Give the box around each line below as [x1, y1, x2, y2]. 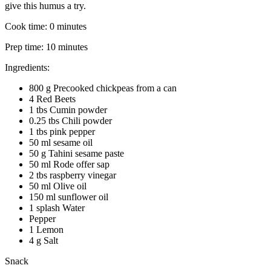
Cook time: [5, 21, 50, 31]
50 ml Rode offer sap [29, 158, 109, 169]
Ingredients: [5, 62, 50, 73]
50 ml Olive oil [29, 180, 87, 191]
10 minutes [46, 41, 88, 52]
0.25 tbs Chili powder [29, 115, 112, 126]
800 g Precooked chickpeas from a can [29, 82, 177, 93]
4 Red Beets [29, 93, 76, 104]
